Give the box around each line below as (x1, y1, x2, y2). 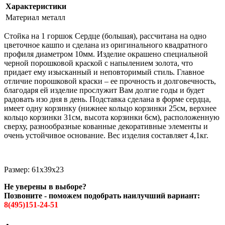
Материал (6, 13, 39, 22)
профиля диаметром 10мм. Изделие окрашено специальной (4, 49, 208, 58)
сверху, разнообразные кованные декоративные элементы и (4, 122, 208, 131)
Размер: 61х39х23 (4, 165, 64, 174)
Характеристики (6, 2, 66, 11)
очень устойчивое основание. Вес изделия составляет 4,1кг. (4, 131, 208, 140)
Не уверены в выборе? (4, 182, 86, 191)
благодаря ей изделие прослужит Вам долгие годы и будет (4, 85, 204, 94)
